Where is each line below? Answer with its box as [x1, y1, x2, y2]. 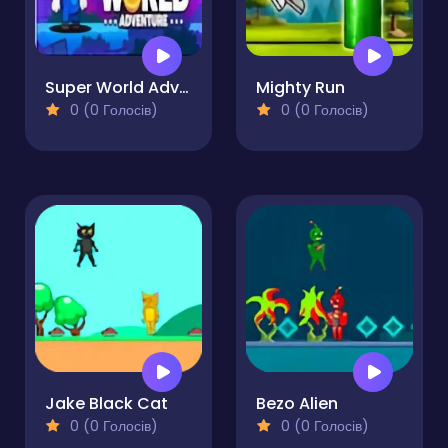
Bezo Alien [256, 392, 338, 416]
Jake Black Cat [45, 392, 168, 416]
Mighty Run [256, 76, 345, 100]
